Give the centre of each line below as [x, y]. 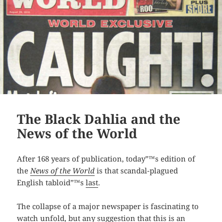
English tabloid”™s [52, 183]
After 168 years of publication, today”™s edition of [106, 159]
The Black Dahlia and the [99, 119]
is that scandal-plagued [137, 171]
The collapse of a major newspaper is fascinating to [108, 206]
